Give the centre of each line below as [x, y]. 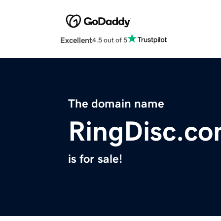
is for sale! [95, 159]
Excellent [76, 40]
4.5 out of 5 [110, 40]
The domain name [116, 104]
